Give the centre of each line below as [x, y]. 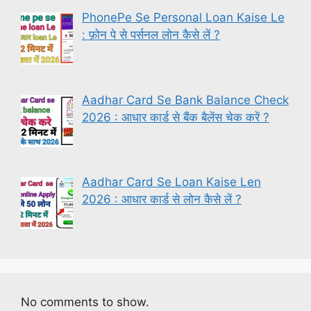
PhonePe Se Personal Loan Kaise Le [183, 18]
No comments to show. [85, 302]
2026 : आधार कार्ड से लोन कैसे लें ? [161, 199]
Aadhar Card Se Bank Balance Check [185, 100]
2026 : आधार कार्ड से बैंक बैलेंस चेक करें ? [175, 117]
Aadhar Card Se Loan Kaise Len [171, 182]
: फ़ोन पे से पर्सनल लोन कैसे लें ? [151, 35]
